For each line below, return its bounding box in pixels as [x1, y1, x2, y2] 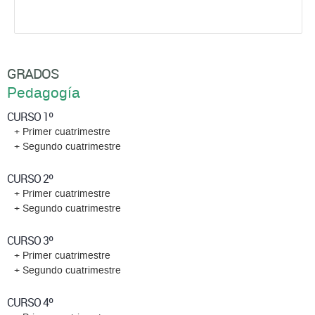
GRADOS [7, 64, 58, 84]
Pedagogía [7, 85, 80, 102]
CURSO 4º [7, 295, 53, 311]
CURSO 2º [7, 171, 53, 187]
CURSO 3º [7, 233, 53, 249]
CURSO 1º [7, 109, 53, 125]
